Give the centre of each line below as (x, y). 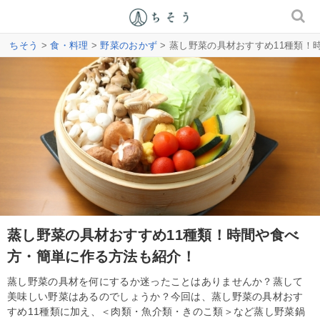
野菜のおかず (129, 45)
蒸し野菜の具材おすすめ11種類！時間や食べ (153, 235)
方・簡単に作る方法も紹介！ (101, 256)
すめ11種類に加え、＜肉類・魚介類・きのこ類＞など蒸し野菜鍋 (156, 311)
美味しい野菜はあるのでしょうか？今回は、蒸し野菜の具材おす (155, 296)
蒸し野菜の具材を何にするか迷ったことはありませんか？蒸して (155, 281)
